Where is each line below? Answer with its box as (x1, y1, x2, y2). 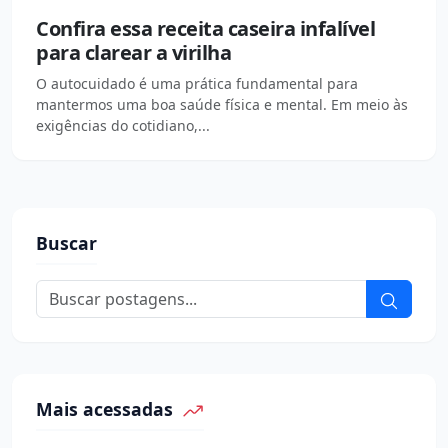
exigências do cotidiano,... (36, 116, 210, 136)
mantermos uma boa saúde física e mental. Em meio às (36, 95, 408, 115)
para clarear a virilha (36, 39, 231, 67)
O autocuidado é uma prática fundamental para (36, 74, 358, 94)
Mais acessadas (36, 397, 178, 422)
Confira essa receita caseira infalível (36, 15, 375, 43)
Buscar (36, 231, 97, 256)
